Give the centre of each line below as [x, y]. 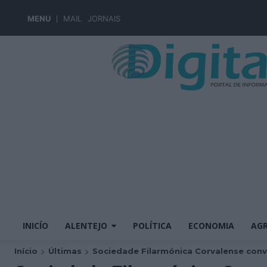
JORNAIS [104, 18]
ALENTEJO [86, 226]
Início [26, 251]
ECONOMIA [211, 226]
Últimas [65, 251]
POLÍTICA [152, 226]
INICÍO [35, 226]
